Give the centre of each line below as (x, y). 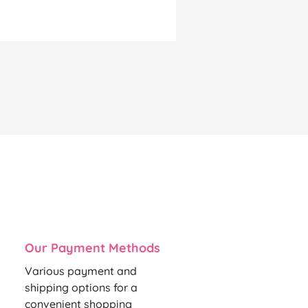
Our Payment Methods (92, 248)
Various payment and (81, 271)
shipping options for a (81, 288)
